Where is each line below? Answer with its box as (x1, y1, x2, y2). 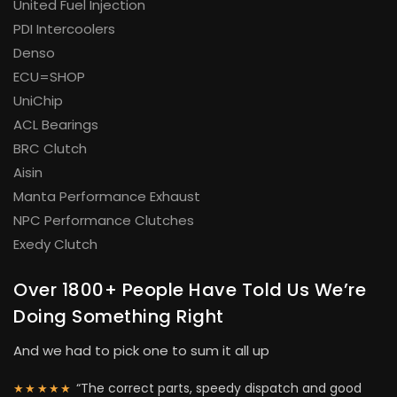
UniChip (13, 91, 63, 111)
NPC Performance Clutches (13, 211, 194, 230)
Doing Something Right (13, 304, 224, 330)
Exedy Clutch (13, 235, 97, 254)
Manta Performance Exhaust (13, 187, 200, 206)
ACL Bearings (13, 115, 98, 135)
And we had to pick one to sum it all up (13, 340, 269, 360)
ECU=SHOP (13, 67, 85, 87)
